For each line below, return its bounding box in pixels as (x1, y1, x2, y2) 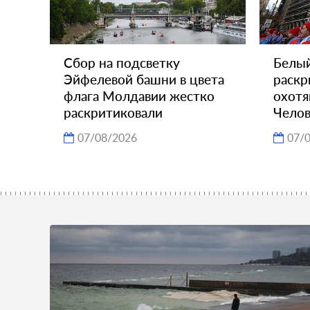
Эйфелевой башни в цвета (64, 71, 224, 87)
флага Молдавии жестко (64, 87, 215, 104)
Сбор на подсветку (64, 54, 180, 71)
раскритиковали (64, 104, 163, 120)
